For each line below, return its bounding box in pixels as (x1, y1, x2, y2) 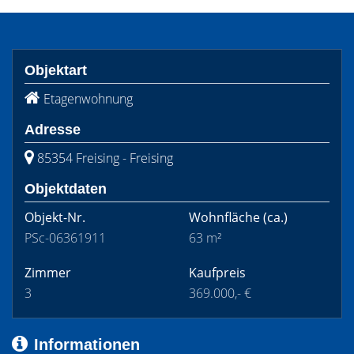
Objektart (24, 62, 87, 78)
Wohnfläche (189, 209, 260, 226)
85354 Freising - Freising (37, 149, 173, 167)
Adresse (24, 122, 81, 137)
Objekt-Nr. (24, 209, 85, 226)
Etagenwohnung (43, 90, 133, 107)
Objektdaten (24, 181, 107, 197)
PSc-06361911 (24, 229, 106, 247)
